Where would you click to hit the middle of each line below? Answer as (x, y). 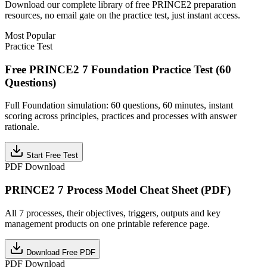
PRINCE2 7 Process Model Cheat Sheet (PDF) (118, 190)
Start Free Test (52, 156)
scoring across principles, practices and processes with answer (121, 116)
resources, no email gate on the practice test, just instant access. (122, 15)
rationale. (22, 127)
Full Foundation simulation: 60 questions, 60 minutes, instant (119, 105)
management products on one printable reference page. (107, 223)
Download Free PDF (61, 252)
